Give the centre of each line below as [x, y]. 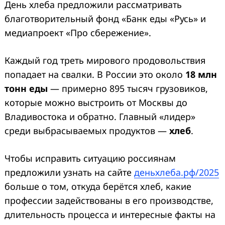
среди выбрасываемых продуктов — [87, 130]
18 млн [201, 74]
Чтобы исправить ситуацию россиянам [90, 158]
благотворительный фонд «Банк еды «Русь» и [105, 18]
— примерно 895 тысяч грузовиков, [128, 88]
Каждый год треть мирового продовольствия [105, 60]
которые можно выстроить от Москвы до [96, 102]
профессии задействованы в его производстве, [109, 200]
